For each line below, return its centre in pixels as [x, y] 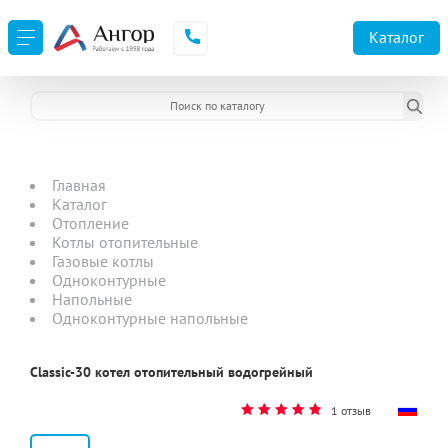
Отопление [90, 223]
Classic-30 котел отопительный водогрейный [171, 372]
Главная [79, 185]
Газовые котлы [103, 261]
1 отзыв [351, 410]
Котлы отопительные [125, 242]
